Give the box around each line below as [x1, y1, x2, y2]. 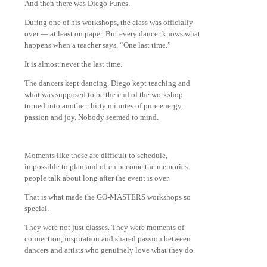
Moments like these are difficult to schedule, [24, 150, 167, 160]
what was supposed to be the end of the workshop [24, 89, 183, 99]
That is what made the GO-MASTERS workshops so [24, 192, 191, 201]
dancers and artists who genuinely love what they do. [24, 245, 195, 254]
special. [24, 203, 49, 213]
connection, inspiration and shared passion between [24, 234, 191, 243]
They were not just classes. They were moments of [24, 222, 184, 232]
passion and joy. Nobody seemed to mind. [24, 112, 159, 122]
